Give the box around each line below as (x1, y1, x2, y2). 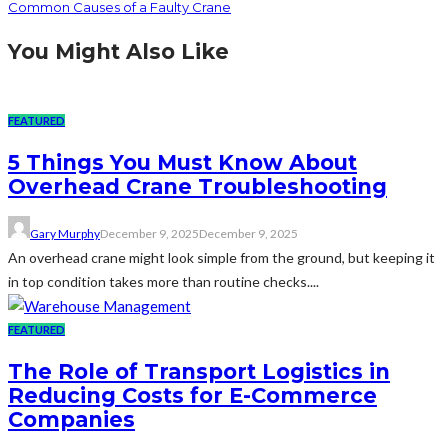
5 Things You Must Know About (8, 149, 357, 175)
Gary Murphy (30, 226, 100, 242)
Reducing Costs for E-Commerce (8, 382, 377, 408)
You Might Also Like (8, 39, 229, 65)
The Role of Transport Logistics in (8, 358, 390, 384)
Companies (8, 406, 135, 432)
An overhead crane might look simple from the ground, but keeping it (8, 249, 435, 267)
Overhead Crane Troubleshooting (8, 173, 387, 199)
